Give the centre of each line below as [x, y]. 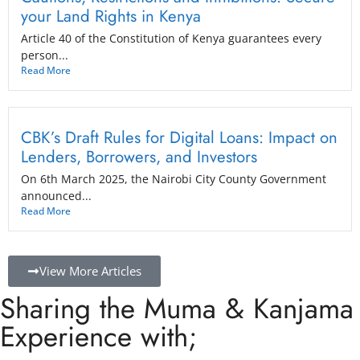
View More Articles [90, 270]
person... [45, 55]
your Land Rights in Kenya [111, 16]
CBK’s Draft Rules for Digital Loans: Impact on [179, 137]
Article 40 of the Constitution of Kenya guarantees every [171, 38]
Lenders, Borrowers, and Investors [139, 156]
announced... [56, 195]
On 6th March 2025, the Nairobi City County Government [174, 178]
